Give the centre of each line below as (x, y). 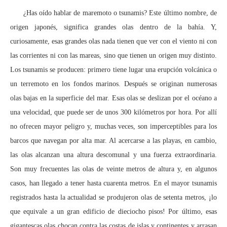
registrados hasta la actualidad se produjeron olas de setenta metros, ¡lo (113, 197)
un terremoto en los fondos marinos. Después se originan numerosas (113, 84)
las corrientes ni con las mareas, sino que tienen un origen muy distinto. (113, 55)
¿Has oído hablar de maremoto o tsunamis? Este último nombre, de (113, 13)
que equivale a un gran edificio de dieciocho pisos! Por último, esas (113, 211)
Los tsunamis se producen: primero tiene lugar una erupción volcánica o (113, 69)
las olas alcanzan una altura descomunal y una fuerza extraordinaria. (113, 155)
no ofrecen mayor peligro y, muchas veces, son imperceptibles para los (113, 126)
